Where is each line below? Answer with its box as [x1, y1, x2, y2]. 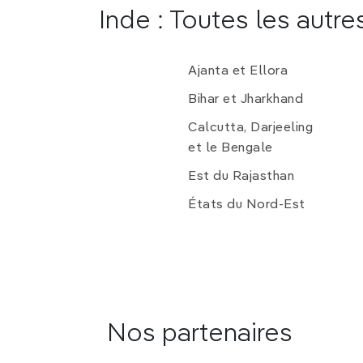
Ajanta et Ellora [188, 65, 288, 79]
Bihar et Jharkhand [188, 93, 303, 107]
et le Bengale [188, 142, 273, 156]
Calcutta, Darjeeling [188, 122, 313, 135]
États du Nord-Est [188, 199, 305, 212]
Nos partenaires [107, 321, 293, 348]
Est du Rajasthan [188, 170, 294, 184]
